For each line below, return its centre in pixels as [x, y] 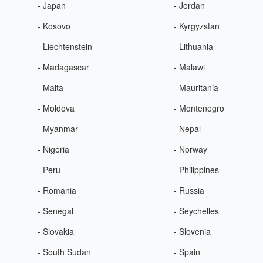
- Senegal [55, 211]
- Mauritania [196, 87]
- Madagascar [63, 67]
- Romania [57, 190]
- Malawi [190, 67]
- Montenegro [199, 108]
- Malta [50, 87]
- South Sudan [64, 252]
